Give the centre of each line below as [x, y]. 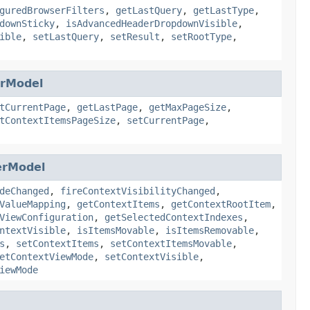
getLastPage [107, 107]
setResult [135, 36]
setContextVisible [152, 256]
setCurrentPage [165, 120]
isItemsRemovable [210, 230]
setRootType [201, 36]
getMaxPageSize [188, 107]
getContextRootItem [221, 204]
